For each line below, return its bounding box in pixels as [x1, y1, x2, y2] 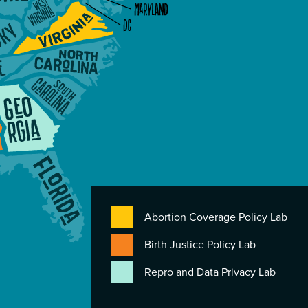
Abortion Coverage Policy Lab [144, 209, 287, 225]
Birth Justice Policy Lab [144, 236, 256, 253]
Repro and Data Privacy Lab [144, 264, 278, 280]
